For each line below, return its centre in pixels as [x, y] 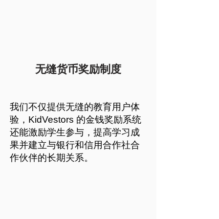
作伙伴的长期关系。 [52, 158]
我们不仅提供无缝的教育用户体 [75, 107]
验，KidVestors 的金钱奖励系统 [76, 120]
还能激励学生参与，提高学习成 [75, 132]
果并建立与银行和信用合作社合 [75, 145]
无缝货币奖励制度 [78, 69]
